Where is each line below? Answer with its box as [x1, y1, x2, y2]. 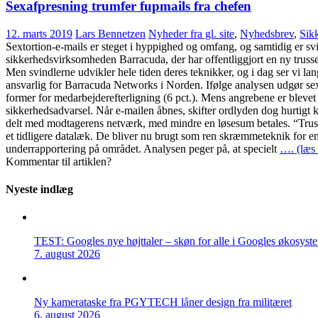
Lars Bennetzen [75, 27, 146, 40]
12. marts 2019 [6, 27, 72, 40]
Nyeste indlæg [6, 182, 73, 195]
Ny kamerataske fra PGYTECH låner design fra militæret [34, 296, 292, 309]
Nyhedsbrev [240, 27, 294, 40]
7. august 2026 [34, 248, 100, 261]
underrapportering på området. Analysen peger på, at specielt [6, 142, 280, 155]
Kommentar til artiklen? [6, 155, 111, 168]
